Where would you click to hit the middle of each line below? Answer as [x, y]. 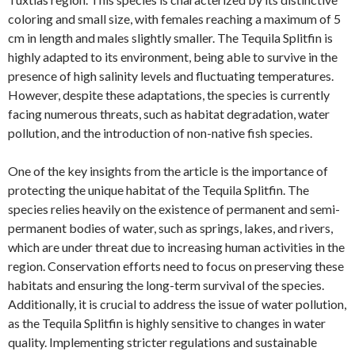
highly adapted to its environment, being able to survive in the [173, 57]
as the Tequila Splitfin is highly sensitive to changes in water [167, 323]
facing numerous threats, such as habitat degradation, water [169, 114]
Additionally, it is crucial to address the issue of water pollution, [177, 304]
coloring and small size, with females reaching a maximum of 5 [174, 19]
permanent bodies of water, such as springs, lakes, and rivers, [170, 228]
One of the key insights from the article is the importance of [168, 171]
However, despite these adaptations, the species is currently [169, 95]
